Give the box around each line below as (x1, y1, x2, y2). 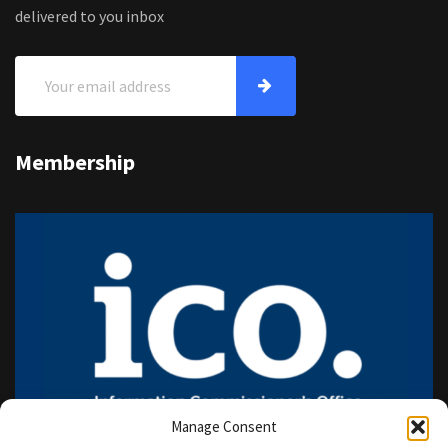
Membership (15, 147, 135, 176)
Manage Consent (171, 417, 277, 436)
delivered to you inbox (15, 5, 164, 26)
